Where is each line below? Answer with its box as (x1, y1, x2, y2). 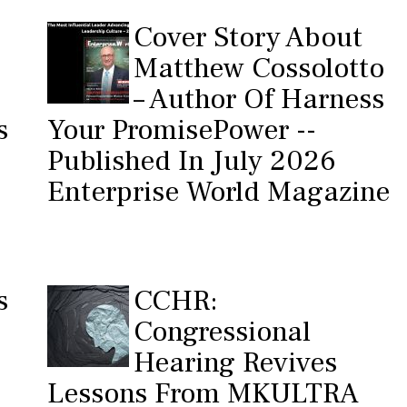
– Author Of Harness (133, 80, 384, 118)
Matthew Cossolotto (133, 49, 384, 87)
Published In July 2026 (46, 142, 336, 180)
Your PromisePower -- (46, 111, 316, 149)
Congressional (133, 313, 311, 351)
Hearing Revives (133, 343, 337, 382)
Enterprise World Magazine (46, 173, 390, 211)
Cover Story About (133, 18, 362, 56)
